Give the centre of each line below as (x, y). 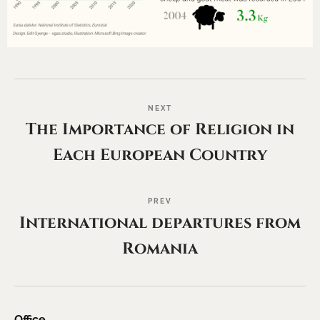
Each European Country (160, 155)
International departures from (160, 222)
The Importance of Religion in (160, 130)
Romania (160, 248)
